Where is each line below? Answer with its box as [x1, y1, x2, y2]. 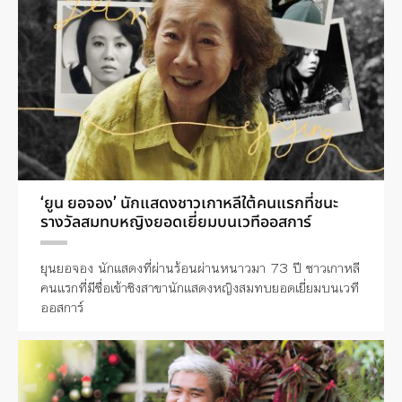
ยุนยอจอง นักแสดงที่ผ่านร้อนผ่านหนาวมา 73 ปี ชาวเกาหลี [40, 257, 360, 278]
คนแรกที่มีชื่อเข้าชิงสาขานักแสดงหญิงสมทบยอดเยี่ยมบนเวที [40, 276, 359, 298]
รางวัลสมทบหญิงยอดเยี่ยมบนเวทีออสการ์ [40, 211, 311, 232]
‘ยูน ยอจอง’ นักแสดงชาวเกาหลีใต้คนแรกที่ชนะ [40, 192, 338, 213]
